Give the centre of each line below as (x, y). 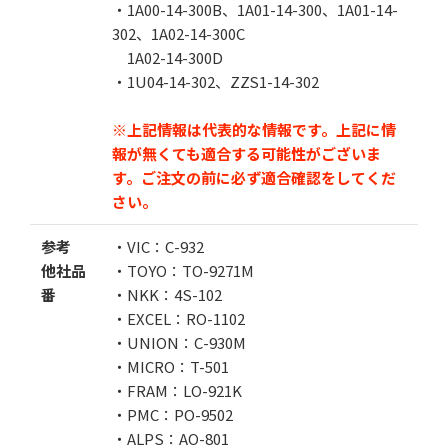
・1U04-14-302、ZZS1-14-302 (215, 81)
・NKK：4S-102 (166, 294)
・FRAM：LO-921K (176, 390)
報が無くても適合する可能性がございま (246, 153)
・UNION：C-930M (178, 342)
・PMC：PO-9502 (172, 414)
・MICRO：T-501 (170, 366)
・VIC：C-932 (157, 246)
